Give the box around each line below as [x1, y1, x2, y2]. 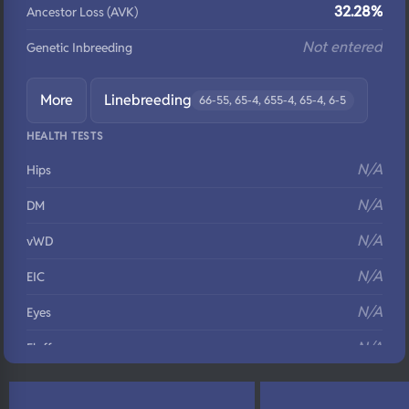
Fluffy [26, 340, 58, 356]
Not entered [302, 37, 383, 57]
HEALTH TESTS [26, 129, 104, 142]
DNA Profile [26, 375, 90, 392]
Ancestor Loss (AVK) [26, 4, 138, 20]
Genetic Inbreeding [26, 39, 132, 56]
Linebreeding [104, 90, 191, 110]
